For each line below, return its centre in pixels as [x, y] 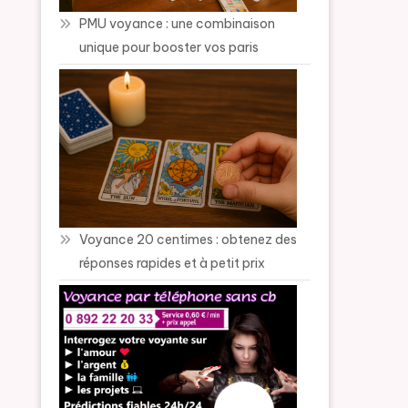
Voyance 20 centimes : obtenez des [189, 239]
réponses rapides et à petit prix [173, 263]
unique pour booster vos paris [169, 48]
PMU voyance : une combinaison [178, 24]
